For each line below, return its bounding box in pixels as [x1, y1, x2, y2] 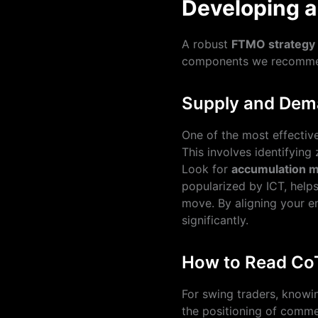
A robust [182, 37, 231, 51]
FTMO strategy [231, 37, 315, 51]
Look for [182, 162, 231, 176]
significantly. [182, 213, 248, 227]
